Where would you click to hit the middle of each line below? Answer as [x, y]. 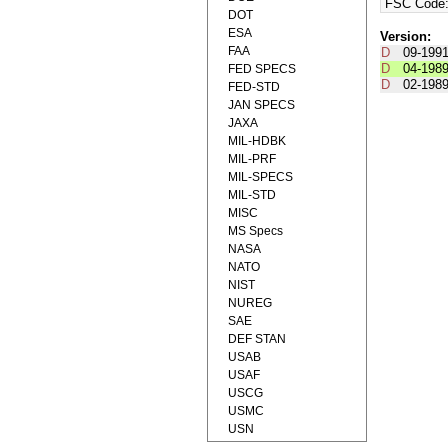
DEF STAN [257, 339]
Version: [405, 37]
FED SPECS [262, 69]
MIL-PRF [252, 159]
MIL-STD [252, 195]
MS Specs [255, 231]
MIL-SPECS [260, 177]
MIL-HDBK [257, 141]
